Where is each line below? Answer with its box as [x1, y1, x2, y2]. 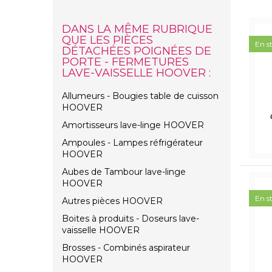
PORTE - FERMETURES [62, 55, 189, 69]
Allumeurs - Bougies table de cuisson [62, 90, 219, 102]
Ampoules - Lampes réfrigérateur [62, 137, 203, 149]
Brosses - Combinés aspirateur [62, 242, 190, 254]
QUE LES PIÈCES [62, 33, 153, 47]
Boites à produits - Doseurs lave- [62, 213, 199, 225]
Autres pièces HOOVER [62, 195, 163, 207]
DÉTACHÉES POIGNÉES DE [62, 44, 211, 58]
